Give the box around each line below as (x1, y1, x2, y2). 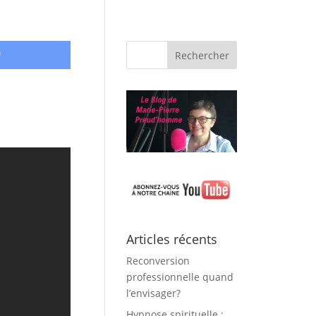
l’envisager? (126, 286, 181, 300)
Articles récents (126, 231, 218, 248)
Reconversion (126, 254, 190, 268)
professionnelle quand (126, 270, 234, 284)
